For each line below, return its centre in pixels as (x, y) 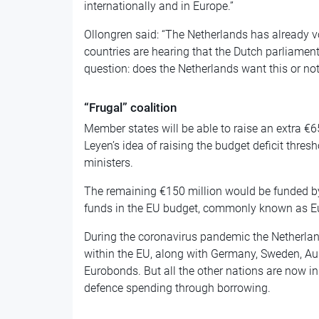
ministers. (108, 162)
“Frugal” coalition (130, 107)
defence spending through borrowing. (177, 288)
